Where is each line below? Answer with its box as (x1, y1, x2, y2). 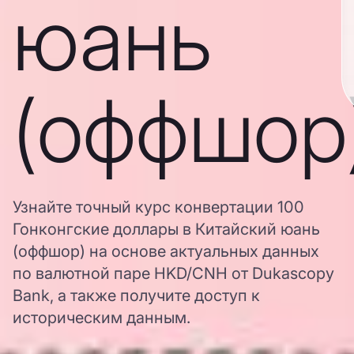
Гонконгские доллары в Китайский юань (13, 220, 320, 239)
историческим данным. (13, 308, 190, 327)
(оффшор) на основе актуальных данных (13, 242, 319, 261)
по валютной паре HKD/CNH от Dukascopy (13, 264, 334, 283)
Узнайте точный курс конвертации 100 (13, 198, 304, 217)
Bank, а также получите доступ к (13, 286, 260, 305)
